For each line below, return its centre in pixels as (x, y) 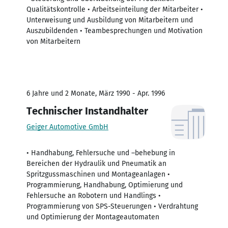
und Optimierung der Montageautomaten (93, 217)
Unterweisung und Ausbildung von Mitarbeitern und (110, 20)
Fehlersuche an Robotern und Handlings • (94, 195)
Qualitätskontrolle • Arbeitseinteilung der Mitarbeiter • (115, 9)
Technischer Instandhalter (87, 111)
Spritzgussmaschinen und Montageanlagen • (98, 174)
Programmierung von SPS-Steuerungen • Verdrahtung (112, 206)
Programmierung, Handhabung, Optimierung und (105, 185)
